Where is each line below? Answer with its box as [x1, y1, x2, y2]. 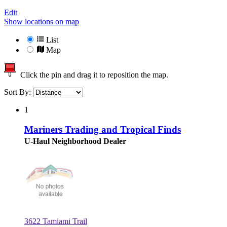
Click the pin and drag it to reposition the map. [16, 70, 168, 80]
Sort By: [4, 88, 33, 97]
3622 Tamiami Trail [24, 216, 87, 225]
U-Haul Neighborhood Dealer [24, 136, 126, 145]
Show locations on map [4, 17, 79, 26]
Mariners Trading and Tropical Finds [24, 124, 181, 135]
